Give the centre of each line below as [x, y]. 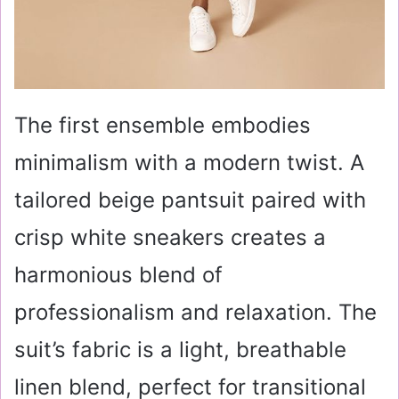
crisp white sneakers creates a [170, 237]
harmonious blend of [118, 275]
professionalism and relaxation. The [195, 312]
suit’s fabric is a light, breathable [180, 350]
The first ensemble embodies [163, 125]
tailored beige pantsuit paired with [190, 200]
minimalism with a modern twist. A [189, 163]
